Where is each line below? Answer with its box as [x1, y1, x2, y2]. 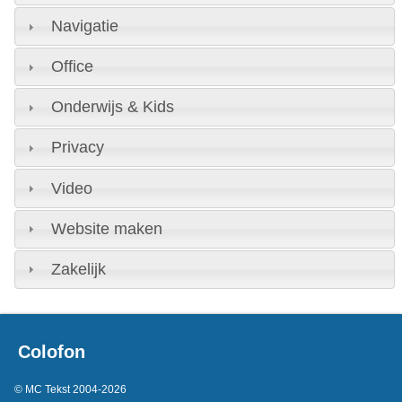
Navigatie [50, 17, 118, 36]
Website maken [50, 219, 162, 238]
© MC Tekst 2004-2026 [13, 383, 127, 397]
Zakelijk [50, 259, 106, 278]
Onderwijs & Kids [50, 98, 174, 117]
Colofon [17, 342, 85, 363]
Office [50, 57, 93, 76]
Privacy [50, 138, 104, 157]
